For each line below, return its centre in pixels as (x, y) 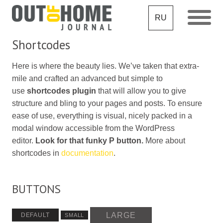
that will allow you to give (141, 91)
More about (165, 140)
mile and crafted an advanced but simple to (87, 78)
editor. (24, 140)
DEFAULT (35, 215)
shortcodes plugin (60, 91)
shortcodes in (37, 153)
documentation (87, 153)
